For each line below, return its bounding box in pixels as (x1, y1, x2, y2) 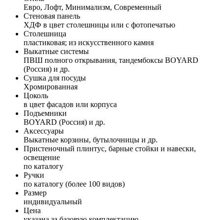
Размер (24, 188, 47, 197)
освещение (24, 153, 60, 162)
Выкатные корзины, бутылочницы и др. (24, 135, 158, 144)
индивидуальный (24, 197, 82, 206)
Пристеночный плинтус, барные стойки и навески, (24, 144, 196, 153)
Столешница (24, 29, 66, 38)
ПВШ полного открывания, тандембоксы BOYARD (24, 55, 198, 64)
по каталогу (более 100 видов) (24, 179, 125, 188)
